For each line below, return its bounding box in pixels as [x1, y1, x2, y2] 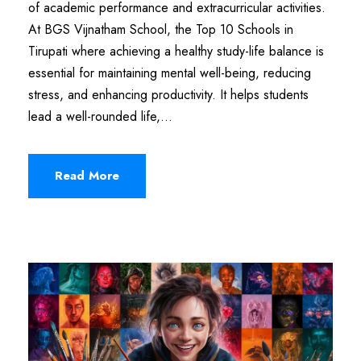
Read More [55, 166, 119, 185]
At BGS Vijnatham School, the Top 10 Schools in [28, 19, 293, 39]
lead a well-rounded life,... [28, 106, 172, 126]
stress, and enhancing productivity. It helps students [28, 85, 309, 104]
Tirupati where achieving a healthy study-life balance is [28, 41, 324, 60]
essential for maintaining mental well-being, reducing [28, 63, 311, 82]
